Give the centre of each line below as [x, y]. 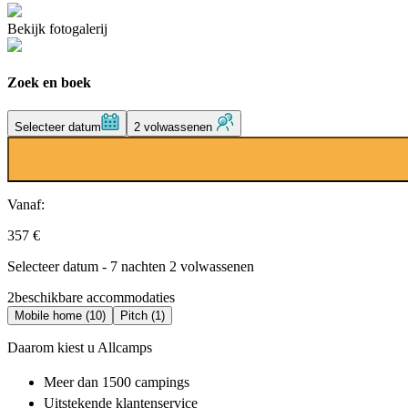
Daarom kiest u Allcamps [80, 348]
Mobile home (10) [60, 316]
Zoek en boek [49, 82]
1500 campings [146, 382]
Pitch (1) [143, 316]
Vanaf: [26, 205]
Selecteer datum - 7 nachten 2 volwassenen [131, 267]
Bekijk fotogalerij [57, 28]
